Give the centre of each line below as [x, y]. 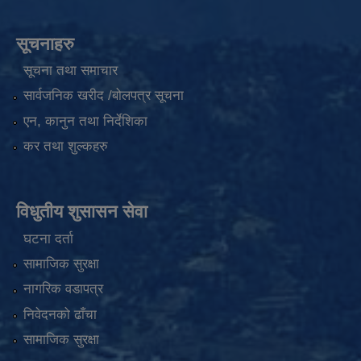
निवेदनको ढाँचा [60, 315]
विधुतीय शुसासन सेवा [82, 212]
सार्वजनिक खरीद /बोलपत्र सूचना [103, 96]
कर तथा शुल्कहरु [65, 147]
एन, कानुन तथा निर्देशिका [85, 122]
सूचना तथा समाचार [70, 71]
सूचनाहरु [45, 44]
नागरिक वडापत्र [63, 289]
